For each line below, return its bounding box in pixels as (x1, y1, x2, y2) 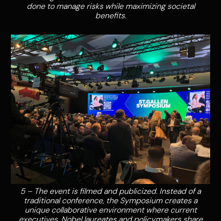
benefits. (95, 10, 126, 21)
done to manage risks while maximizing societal (26, 1, 195, 12)
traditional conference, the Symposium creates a (24, 195, 197, 206)
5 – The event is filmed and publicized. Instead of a (20, 185, 201, 196)
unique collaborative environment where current (24, 204, 197, 215)
